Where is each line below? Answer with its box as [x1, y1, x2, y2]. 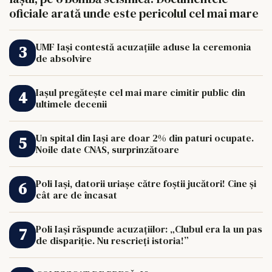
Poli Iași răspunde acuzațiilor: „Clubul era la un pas [36, 222, 262, 236]
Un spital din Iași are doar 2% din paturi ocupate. [36, 131, 254, 144]
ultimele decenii [36, 97, 107, 110]
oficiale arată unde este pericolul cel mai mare [9, 4, 259, 22]
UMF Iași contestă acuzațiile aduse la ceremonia [36, 39, 251, 53]
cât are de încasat [36, 188, 117, 202]
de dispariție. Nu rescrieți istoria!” [36, 233, 189, 247]
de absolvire [36, 51, 92, 65]
